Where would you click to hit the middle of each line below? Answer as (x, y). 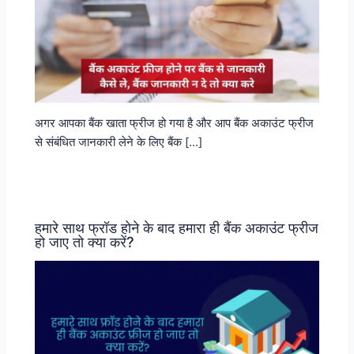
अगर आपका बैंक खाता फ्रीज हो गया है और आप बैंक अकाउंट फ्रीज (175, 124)
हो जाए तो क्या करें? (85, 242)
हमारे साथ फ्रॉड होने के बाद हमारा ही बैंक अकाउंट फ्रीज (177, 228)
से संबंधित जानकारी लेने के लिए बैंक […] (119, 143)
